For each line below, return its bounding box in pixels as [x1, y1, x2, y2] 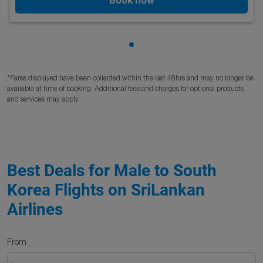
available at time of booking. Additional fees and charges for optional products [7, 84, 244, 93]
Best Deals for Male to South [7, 161, 217, 180]
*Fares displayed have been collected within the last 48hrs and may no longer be [7, 73, 254, 82]
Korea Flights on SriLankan [7, 180, 205, 200]
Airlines [7, 200, 63, 219]
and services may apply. [7, 95, 80, 103]
